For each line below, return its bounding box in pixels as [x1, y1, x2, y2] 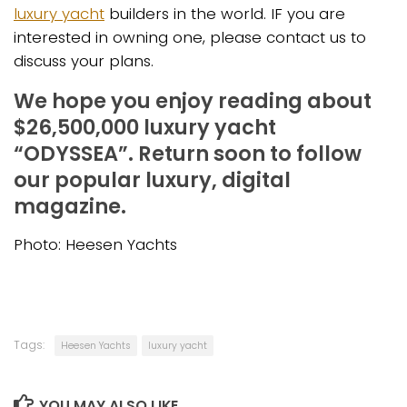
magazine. [14, 191, 126, 221]
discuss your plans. [14, 50, 154, 73]
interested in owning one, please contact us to [14, 26, 366, 49]
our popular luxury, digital [14, 164, 291, 194]
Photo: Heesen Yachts [14, 233, 177, 255]
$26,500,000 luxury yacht [14, 112, 276, 142]
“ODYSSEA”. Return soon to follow [14, 138, 362, 168]
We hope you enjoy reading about [14, 85, 372, 115]
